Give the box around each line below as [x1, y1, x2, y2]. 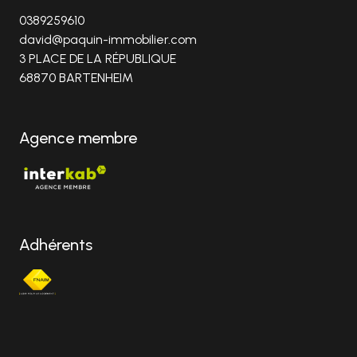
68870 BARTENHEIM [19, 69, 133, 85]
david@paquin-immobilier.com [19, 31, 197, 47]
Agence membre [19, 127, 137, 147]
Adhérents [19, 234, 92, 254]
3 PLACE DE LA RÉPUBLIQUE [19, 50, 176, 66]
